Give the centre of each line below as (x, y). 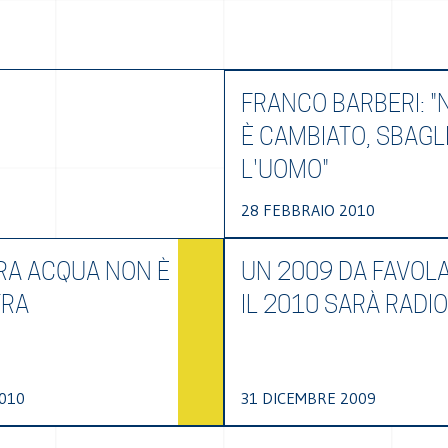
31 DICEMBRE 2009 (308, 398)
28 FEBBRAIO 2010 (308, 210)
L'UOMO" (285, 169)
